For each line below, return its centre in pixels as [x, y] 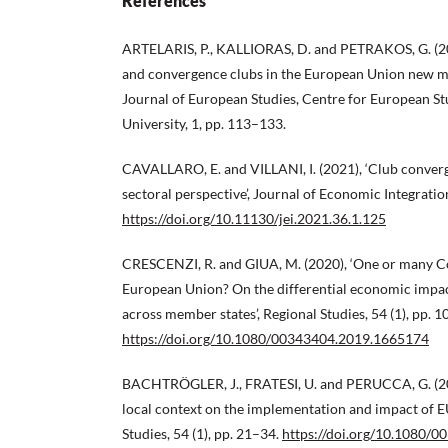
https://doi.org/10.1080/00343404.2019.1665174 [275, 339]
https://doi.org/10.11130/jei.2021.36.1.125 [254, 219]
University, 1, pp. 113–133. [204, 124]
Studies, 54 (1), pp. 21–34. [202, 434]
